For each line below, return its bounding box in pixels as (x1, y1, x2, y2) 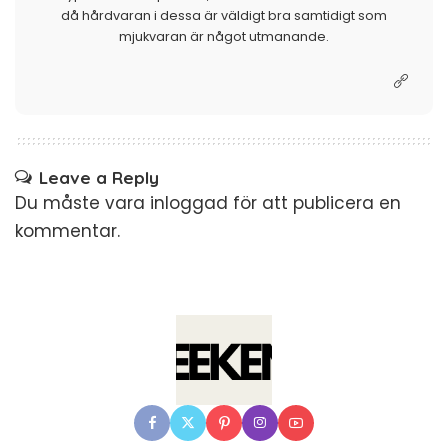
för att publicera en (228, 191, 401, 215)
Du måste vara (15, 191, 150, 215)
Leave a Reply (39, 167, 159, 188)
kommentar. (15, 219, 120, 243)
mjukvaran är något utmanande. (119, 28, 329, 45)
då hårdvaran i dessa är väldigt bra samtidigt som (61, 7, 387, 24)
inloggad (150, 191, 228, 215)
